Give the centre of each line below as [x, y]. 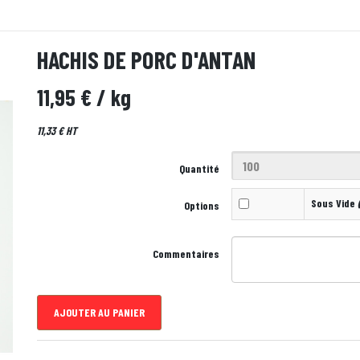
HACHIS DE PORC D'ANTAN [146, 59]
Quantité [200, 168]
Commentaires [186, 254]
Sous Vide [333, 203]
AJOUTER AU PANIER [99, 312]
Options [202, 205]
